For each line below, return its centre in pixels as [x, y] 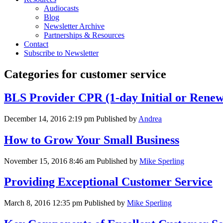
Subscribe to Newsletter [61, 53]
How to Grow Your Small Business [92, 140]
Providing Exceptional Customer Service [108, 182]
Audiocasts [61, 8]
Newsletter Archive [74, 26]
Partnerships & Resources [84, 35]
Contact [36, 44]
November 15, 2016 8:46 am [49, 161]
